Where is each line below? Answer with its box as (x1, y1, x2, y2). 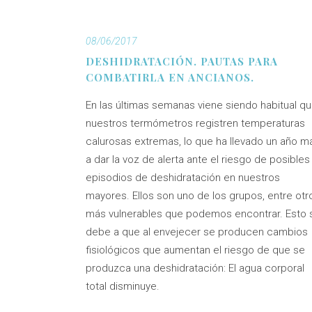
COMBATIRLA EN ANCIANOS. (86, 70, 254, 84)
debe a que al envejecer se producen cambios (86, 226, 308, 238)
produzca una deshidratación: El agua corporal (86, 262, 304, 274)
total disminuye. (86, 280, 159, 292)
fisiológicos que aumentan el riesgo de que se (86, 244, 305, 256)
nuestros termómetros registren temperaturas (86, 117, 305, 130)
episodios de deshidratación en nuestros (86, 171, 280, 184)
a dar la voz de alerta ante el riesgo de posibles (86, 153, 310, 166)
